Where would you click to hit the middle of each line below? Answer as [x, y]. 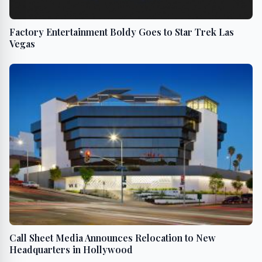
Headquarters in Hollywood [71, 249]
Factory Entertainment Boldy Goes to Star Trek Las [122, 32]
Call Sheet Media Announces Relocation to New [113, 237]
